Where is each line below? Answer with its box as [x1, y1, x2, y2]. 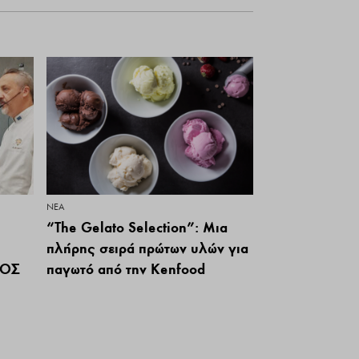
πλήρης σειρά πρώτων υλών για [46, 239, 248, 258]
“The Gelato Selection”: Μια [46, 218, 228, 237]
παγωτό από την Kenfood [46, 260, 205, 279]
